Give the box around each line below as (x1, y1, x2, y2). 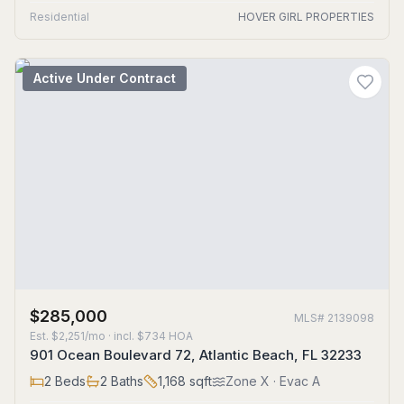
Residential (30, 10, 89, 23)
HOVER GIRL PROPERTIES (238, 10, 374, 23)
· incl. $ (106, 329, 144, 343)
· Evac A (270, 373, 320, 389)
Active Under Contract (33, 70, 176, 86)
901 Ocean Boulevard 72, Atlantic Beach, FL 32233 (30, 346, 362, 363)
